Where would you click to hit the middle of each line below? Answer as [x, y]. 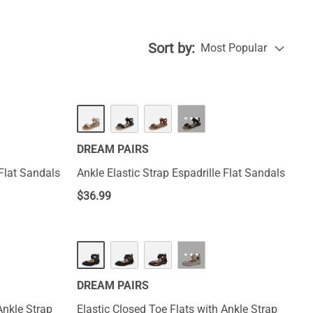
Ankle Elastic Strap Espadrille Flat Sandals [181, 173]
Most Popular [234, 48]
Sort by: [172, 48]
